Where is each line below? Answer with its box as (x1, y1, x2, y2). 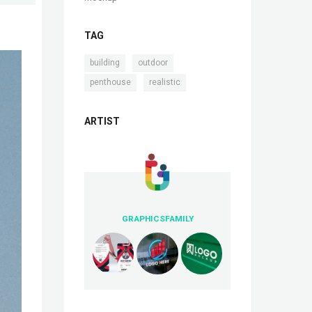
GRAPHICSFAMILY (121, 214, 194, 224)
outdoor (138, 58, 168, 68)
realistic (149, 77, 180, 88)
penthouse (90, 77, 131, 88)
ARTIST (84, 116, 120, 127)
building (90, 58, 120, 68)
